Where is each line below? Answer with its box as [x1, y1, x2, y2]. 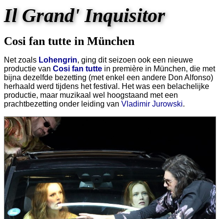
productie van [4, 65, 53, 73]
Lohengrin [39, 56, 77, 64]
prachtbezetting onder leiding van [4, 100, 121, 108]
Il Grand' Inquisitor [4, 4, 165, 26]
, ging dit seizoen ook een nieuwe [77, 56, 193, 64]
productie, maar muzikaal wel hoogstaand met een [4, 91, 178, 99]
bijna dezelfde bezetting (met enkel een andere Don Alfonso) [4, 73, 213, 82]
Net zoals [4, 56, 39, 64]
